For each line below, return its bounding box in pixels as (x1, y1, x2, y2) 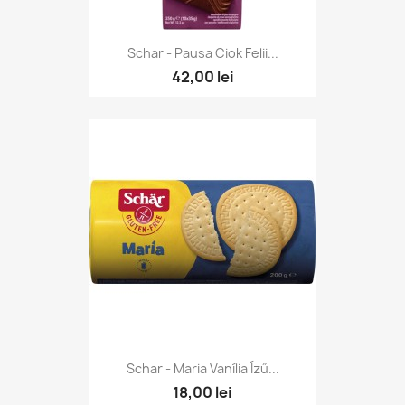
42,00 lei (171, 67, 234, 88)
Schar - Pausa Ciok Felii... (127, 44, 278, 62)
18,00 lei (173, 381, 232, 402)
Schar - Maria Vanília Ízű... (126, 359, 279, 377)
